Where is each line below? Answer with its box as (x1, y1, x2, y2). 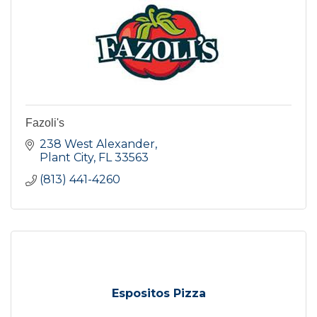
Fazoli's (25, 116, 64, 129)
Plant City (40, 150, 93, 164)
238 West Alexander (40, 137, 155, 151)
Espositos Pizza (111, 286, 206, 300)
